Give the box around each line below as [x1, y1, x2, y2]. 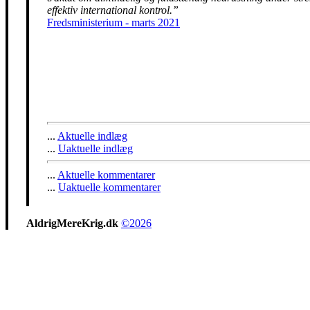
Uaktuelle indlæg [58, 143, 133, 154]
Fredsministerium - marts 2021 [47, 17, 180, 28]
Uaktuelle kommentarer [58, 181, 161, 193]
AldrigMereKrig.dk [26, 217, 118, 229]
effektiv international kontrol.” [47, 4, 179, 16]
